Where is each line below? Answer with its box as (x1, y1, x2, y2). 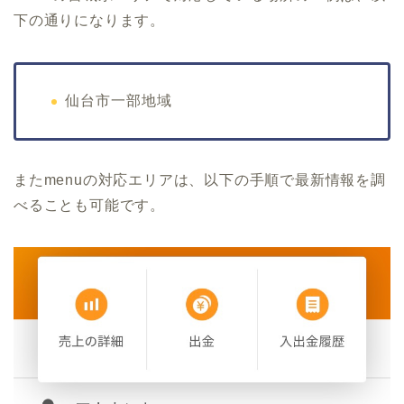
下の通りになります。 (14, 12, 165, 28)
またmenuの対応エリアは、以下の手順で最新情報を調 (14, 171, 386, 188)
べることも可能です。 (14, 197, 165, 213)
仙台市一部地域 (65, 92, 172, 108)
